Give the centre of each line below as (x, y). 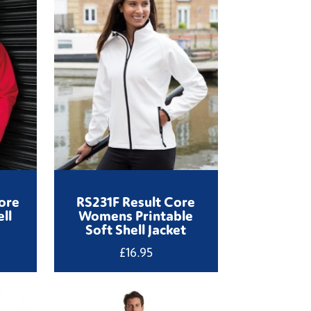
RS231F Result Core (136, 201)
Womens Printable (136, 215)
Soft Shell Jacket (136, 229)
